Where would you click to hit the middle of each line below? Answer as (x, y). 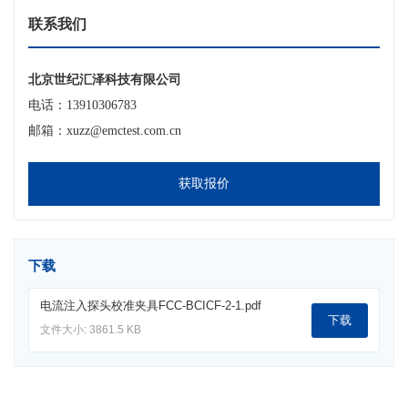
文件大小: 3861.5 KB (91, 330)
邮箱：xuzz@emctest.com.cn (105, 131)
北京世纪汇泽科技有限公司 (105, 80)
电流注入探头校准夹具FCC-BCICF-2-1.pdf (151, 306)
